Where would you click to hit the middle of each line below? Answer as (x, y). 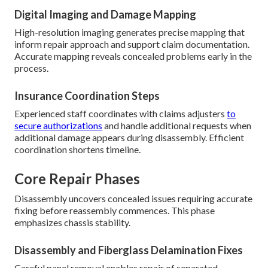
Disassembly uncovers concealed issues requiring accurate (133, 199)
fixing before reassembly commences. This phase (115, 211)
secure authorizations (58, 126)
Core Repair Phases (77, 179)
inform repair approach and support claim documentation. (132, 44)
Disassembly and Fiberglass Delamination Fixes (129, 250)
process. (31, 68)
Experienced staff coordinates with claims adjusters (121, 114)
